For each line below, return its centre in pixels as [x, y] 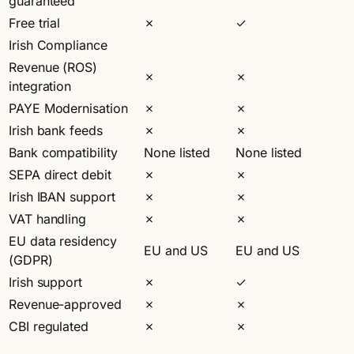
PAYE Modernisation [68, 108]
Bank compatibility [63, 152]
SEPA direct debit [60, 174]
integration [40, 86]
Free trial [35, 23]
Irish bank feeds [56, 130]
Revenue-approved [65, 304]
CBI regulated [49, 326]
